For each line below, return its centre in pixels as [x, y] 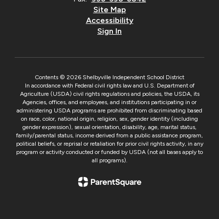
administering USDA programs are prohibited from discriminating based [109, 111]
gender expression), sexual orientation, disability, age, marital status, [109, 127]
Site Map [109, 10]
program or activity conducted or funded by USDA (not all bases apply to [109, 152]
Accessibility [109, 21]
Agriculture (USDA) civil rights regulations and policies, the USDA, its [109, 94]
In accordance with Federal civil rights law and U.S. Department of [109, 86]
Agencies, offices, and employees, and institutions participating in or [109, 102]
